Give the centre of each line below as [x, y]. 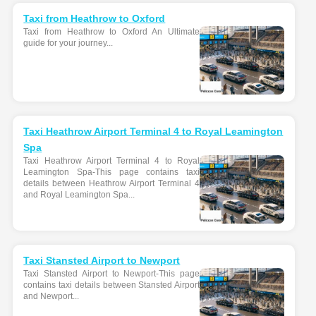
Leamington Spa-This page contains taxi [111, 172]
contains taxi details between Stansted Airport [111, 285]
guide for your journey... [68, 43]
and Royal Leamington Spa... [79, 195]
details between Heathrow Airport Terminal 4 [111, 183]
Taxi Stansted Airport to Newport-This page [111, 274]
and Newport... [51, 296]
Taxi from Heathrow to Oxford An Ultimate [111, 32]
